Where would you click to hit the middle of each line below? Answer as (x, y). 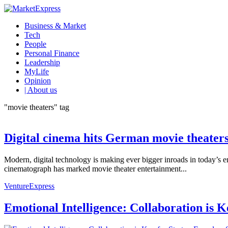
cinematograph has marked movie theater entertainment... (95, 168)
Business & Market (55, 26)
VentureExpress (29, 186)
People (35, 44)
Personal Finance (52, 53)
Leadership (42, 62)
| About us (41, 90)
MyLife (37, 72)
